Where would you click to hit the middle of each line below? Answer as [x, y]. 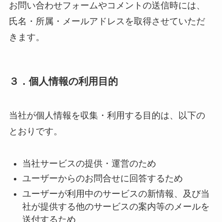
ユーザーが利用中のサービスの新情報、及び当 [116, 194]
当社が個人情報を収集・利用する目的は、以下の [107, 116]
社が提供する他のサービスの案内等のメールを [116, 206]
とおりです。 [35, 132]
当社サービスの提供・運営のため [89, 163]
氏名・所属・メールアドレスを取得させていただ [107, 22]
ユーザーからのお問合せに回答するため [102, 179]
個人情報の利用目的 [73, 81]
